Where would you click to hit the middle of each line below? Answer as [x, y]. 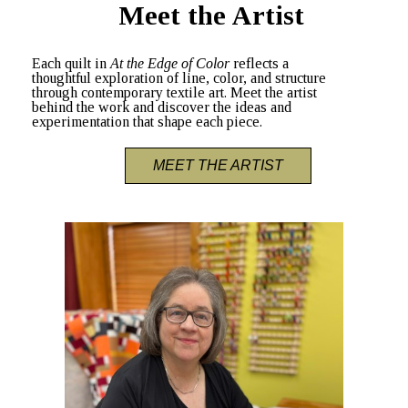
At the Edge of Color [170, 63]
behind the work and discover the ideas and [162, 107]
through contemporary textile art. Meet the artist [174, 92]
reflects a [259, 63]
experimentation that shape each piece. [147, 121]
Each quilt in [71, 63]
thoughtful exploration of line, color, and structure [179, 77]
